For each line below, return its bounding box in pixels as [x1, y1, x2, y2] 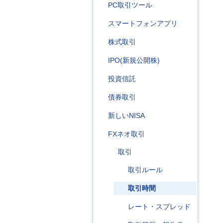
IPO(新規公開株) [108, 56, 160, 64]
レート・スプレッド [128, 203, 191, 211]
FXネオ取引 [108, 130, 145, 138]
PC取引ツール [108, 1, 152, 9]
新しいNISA [108, 111, 145, 119]
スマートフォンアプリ [108, 19, 178, 27]
